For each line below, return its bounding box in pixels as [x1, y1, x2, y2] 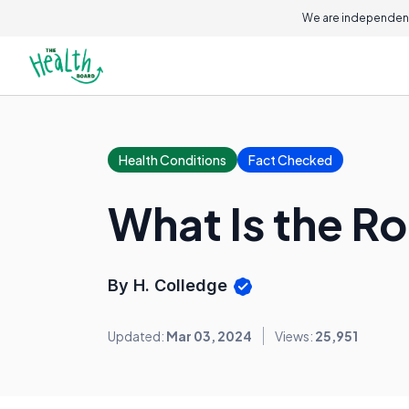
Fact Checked [248, 152, 332, 168]
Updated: [108, 328, 166, 345]
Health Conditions [119, 152, 226, 168]
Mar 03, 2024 [166, 328, 252, 345]
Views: [275, 328, 315, 345]
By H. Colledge [108, 276, 232, 295]
